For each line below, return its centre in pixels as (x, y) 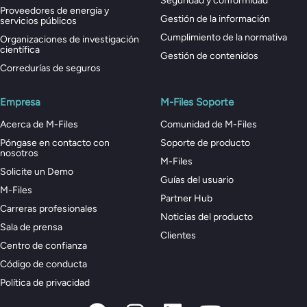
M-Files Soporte (197, 102)
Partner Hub (186, 198)
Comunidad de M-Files (209, 124)
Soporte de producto (205, 143)
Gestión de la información (215, 19)
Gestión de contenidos (209, 56)
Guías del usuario (197, 180)
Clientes (178, 235)
